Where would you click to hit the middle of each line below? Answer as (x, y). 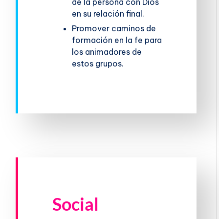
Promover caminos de (114, 28)
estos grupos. (98, 63)
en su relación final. (108, 13)
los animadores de (107, 52)
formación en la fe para (117, 40)
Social (76, 204)
